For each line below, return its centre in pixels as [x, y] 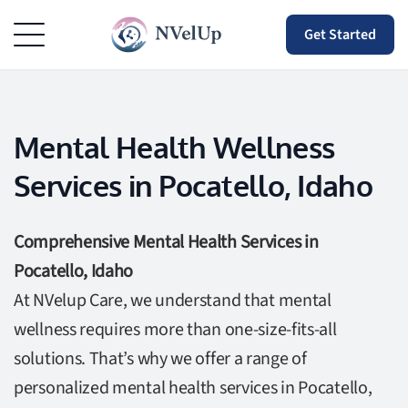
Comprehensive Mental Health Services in [166, 242]
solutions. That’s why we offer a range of [160, 359]
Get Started [340, 35]
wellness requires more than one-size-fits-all [175, 330]
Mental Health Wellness [174, 149]
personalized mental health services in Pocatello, [193, 388]
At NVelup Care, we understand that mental [173, 301]
